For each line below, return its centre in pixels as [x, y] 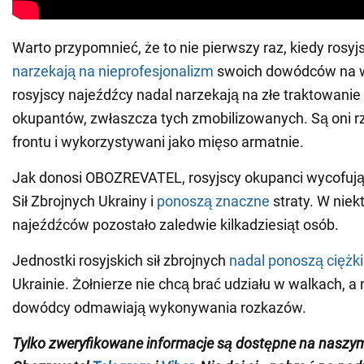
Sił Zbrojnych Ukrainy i [84, 201]
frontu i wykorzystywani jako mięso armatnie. [158, 142]
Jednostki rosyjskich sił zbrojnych [121, 261]
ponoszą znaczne [213, 201]
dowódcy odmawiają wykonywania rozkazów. [159, 308]
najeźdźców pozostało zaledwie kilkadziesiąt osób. [175, 225]
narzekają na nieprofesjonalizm [113, 71]
